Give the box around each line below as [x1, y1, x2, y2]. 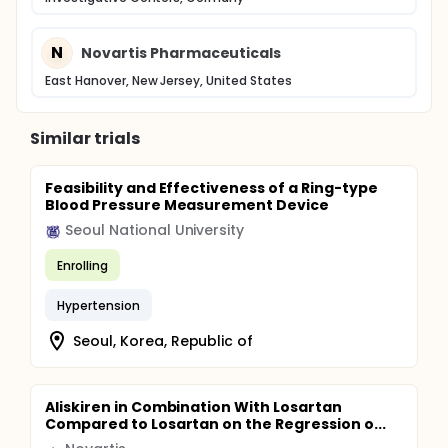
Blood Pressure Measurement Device [45, 195, 330, 215]
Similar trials [30, 127, 140, 150]
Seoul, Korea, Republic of [73, 330, 254, 351]
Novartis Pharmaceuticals [81, 42, 282, 63]
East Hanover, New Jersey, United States [45, 72, 292, 89]
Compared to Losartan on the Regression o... [45, 414, 386, 434]
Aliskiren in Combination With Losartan [45, 397, 342, 417]
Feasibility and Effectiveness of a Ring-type [45, 178, 378, 198]
